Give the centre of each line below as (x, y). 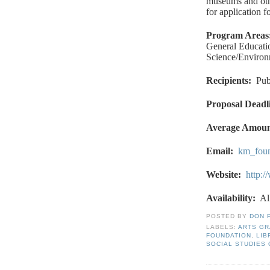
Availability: (231, 198)
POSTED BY (228, 216)
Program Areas (237, 36)
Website (222, 175)
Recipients (227, 81)
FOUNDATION (229, 235)
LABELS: (222, 227)
